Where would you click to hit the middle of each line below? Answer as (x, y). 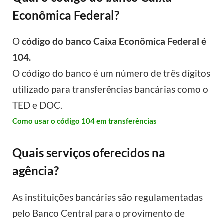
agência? (36, 171)
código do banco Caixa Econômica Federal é (114, 41)
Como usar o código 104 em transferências (85, 121)
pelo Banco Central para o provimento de (99, 213)
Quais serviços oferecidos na (89, 153)
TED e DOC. (37, 105)
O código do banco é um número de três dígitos (111, 73)
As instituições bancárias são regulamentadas (108, 197)
